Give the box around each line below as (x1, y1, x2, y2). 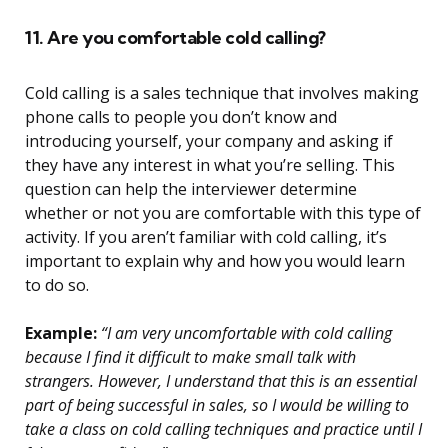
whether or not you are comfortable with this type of (25, 202, 421, 225)
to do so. (25, 274, 89, 297)
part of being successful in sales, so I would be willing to (25, 394, 409, 417)
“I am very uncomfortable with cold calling (97, 322, 392, 345)
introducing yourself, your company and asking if (25, 130, 393, 153)
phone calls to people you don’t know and (25, 106, 337, 129)
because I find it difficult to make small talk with (25, 346, 356, 369)
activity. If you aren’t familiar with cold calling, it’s (25, 226, 387, 249)
